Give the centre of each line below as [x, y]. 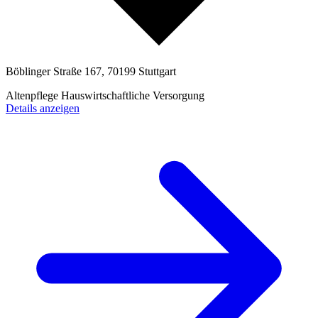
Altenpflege [33, 95]
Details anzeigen [43, 108]
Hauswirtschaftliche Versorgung [133, 95]
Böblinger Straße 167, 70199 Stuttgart [91, 71]
